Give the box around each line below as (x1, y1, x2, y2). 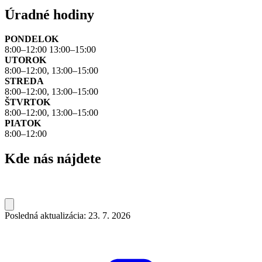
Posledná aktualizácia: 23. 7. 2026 (5, 211, 130, 221)
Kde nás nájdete (5, 151, 101, 167)
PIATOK (5, 118, 41, 129)
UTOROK (5, 55, 46, 65)
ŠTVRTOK (5, 97, 50, 108)
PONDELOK (5, 34, 58, 44)
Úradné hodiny (5, 6, 94, 22)
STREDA (5, 76, 44, 87)
